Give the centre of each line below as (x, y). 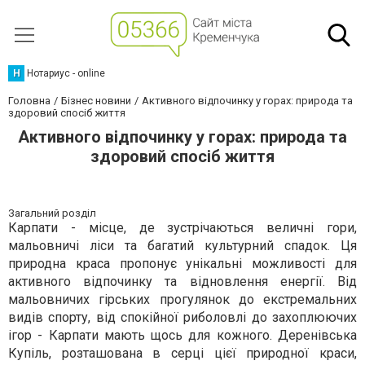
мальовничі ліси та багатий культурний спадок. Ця (182, 246)
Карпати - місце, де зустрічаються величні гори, (182, 228)
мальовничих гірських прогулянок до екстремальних (182, 299)
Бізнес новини (96, 101)
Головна (29, 101)
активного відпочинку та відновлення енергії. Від (182, 281)
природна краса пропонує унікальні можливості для (182, 264)
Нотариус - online (66, 73)
